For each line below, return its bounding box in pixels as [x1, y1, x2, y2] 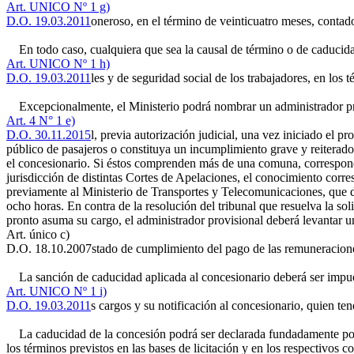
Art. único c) [6, 228, 70, 241]
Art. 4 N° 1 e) [6, 114, 75, 127]
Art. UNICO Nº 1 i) [6, 284, 107, 298]
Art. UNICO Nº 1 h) [6, 57, 110, 70]
